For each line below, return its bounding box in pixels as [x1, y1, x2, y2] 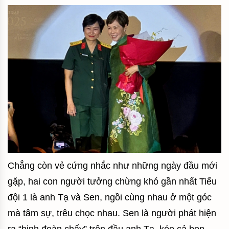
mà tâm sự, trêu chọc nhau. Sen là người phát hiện [8, 208, 216, 218]
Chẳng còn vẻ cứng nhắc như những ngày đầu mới [8, 160, 217, 171]
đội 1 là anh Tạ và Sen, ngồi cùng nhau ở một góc [8, 192, 212, 202]
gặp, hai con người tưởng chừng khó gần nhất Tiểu [8, 176, 217, 187]
